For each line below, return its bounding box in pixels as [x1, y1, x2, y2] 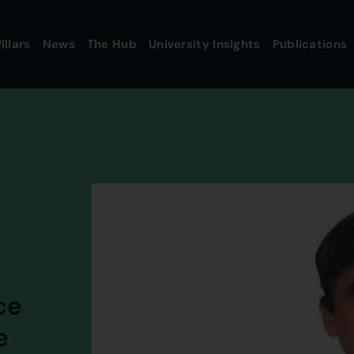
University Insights [148, 36, 261, 52]
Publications [272, 36, 348, 52]
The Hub [86, 36, 137, 52]
